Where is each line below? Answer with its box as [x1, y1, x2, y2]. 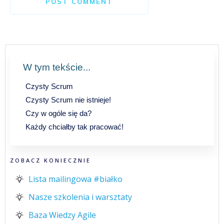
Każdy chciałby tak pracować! [25, 122, 123, 131]
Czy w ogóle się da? [25, 109, 91, 117]
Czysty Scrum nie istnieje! [25, 95, 111, 104]
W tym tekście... [23, 62, 90, 72]
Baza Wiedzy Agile [28, 209, 96, 220]
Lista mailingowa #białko [28, 173, 122, 184]
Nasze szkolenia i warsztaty [28, 191, 132, 202]
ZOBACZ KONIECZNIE [10, 156, 91, 164]
